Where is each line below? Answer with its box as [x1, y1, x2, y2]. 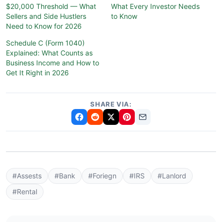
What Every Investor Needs [111, 2, 200, 11]
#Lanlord [158, 171, 186, 180]
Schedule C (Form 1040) [6, 39, 85, 48]
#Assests [12, 171, 42, 180]
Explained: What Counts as [6, 49, 93, 57]
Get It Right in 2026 [6, 68, 69, 77]
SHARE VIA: [90, 100, 132, 109]
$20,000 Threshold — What [6, 2, 96, 11]
